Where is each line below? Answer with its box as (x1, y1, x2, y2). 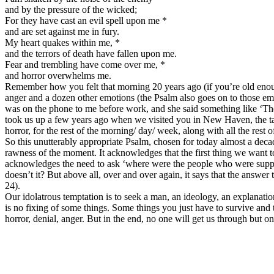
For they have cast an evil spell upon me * (5, 15, 167, 26)
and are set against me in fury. (5, 26, 119, 37)
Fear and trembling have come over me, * (5, 59, 165, 70)
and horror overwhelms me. (5, 70, 111, 81)
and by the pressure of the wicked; (5, 4, 137, 15)
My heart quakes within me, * (5, 37, 120, 48)
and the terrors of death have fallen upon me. (5, 48, 177, 59)
